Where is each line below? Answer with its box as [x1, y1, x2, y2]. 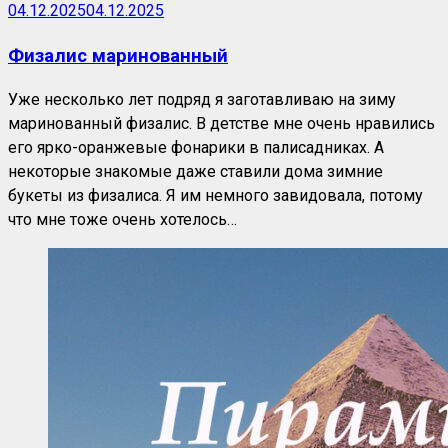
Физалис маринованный [8, 44, 228, 67]
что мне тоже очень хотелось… [8, 210, 237, 230]
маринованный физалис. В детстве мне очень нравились [8, 114, 435, 134]
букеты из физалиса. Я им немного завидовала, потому [8, 186, 423, 206]
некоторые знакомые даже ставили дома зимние [8, 162, 383, 182]
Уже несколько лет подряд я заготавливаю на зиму [8, 90, 396, 110]
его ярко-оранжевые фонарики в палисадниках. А [8, 138, 384, 158]
